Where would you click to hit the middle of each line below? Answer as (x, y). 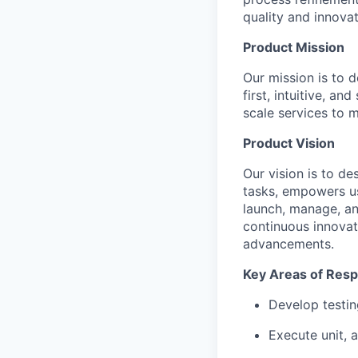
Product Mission (294, 48)
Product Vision (289, 143)
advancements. (288, 244)
